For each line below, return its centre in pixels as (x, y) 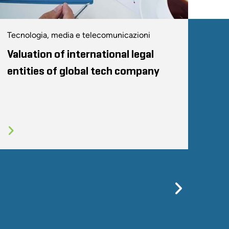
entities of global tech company (84, 71)
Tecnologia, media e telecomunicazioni (79, 35)
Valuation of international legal (81, 54)
